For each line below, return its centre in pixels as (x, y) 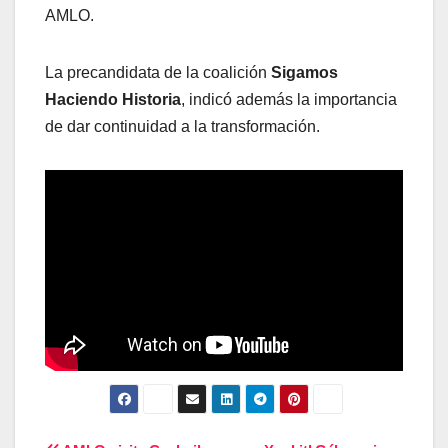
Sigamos (304, 72)
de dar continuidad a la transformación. (182, 126)
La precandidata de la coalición (158, 72)
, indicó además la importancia (289, 99)
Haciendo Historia (113, 99)
